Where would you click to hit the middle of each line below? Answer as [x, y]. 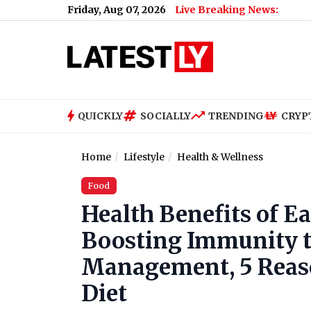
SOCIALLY [166, 116]
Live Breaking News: [227, 10]
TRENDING [236, 116]
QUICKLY [100, 116]
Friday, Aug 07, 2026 [117, 10]
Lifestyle [144, 157]
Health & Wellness [220, 157]
